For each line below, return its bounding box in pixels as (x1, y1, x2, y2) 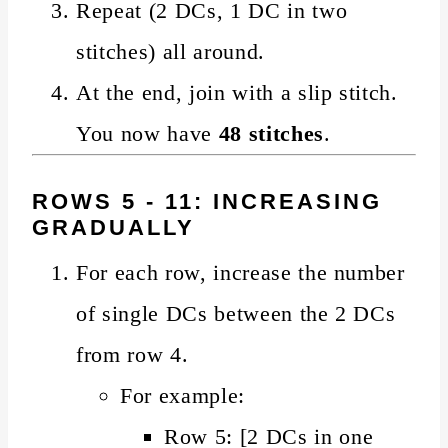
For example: (120, 382, 245, 408)
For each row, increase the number (76, 259, 405, 285)
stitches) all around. (76, 38, 265, 64)
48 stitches (218, 120, 324, 146)
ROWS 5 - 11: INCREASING (32, 188, 382, 214)
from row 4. (76, 341, 189, 367)
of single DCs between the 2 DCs (76, 300, 396, 326)
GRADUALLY (32, 214, 195, 240)
